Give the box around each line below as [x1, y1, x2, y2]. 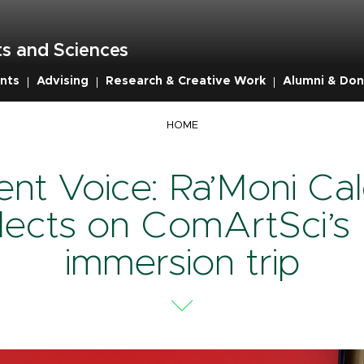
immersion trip [64, 245, 300, 282]
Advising [36, 76, 89, 87]
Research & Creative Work [105, 76, 266, 87]
